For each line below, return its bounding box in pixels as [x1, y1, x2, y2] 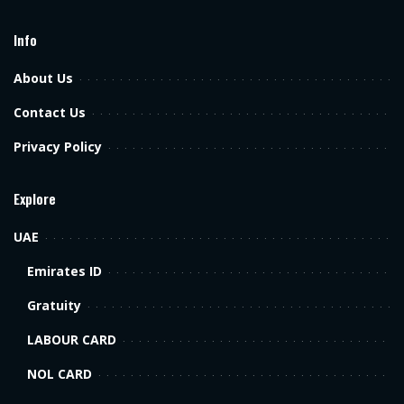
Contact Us [14, 104, 86, 122]
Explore [14, 188, 56, 209]
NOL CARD [27, 365, 92, 383]
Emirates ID [27, 262, 102, 280]
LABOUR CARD [27, 331, 116, 349]
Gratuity [27, 297, 81, 315]
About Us [14, 69, 73, 87]
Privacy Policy [14, 138, 102, 156]
